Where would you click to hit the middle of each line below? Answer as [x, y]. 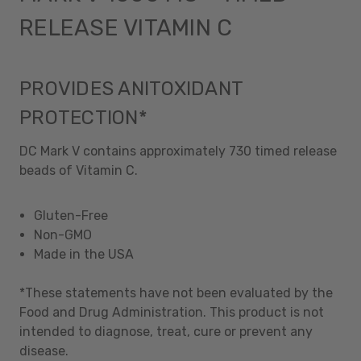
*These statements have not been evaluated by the [176, 293]
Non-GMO [63, 234]
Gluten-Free [71, 215]
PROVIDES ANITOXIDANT [131, 88]
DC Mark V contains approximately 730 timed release [178, 151]
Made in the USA [84, 254]
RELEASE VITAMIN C [129, 27]
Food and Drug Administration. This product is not [172, 312]
